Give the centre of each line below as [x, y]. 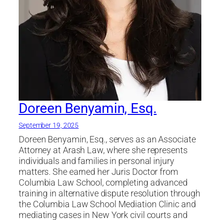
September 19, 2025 [49, 125]
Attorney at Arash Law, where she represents [103, 150]
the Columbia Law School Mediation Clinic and [107, 204]
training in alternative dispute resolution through [110, 193]
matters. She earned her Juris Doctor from [98, 172]
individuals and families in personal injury [96, 161]
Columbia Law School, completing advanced [103, 182]
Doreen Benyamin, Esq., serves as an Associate [107, 139]
